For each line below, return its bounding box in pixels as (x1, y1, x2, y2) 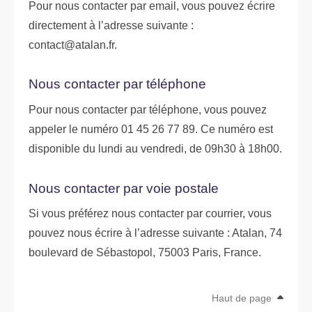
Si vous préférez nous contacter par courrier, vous (29, 208, 272, 220)
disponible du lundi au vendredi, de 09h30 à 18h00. (29, 143, 282, 155)
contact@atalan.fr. (29, 38, 117, 51)
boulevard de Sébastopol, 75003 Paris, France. (29, 247, 261, 259)
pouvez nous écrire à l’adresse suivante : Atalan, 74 (29, 227, 282, 240)
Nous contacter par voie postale (29, 180, 219, 196)
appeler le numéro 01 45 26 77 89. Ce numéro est (29, 123, 273, 136)
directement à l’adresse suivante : (29, 19, 194, 31)
